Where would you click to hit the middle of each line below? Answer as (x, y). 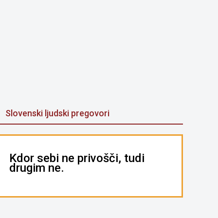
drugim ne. (37, 168)
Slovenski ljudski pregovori (57, 113)
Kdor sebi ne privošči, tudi (77, 158)
